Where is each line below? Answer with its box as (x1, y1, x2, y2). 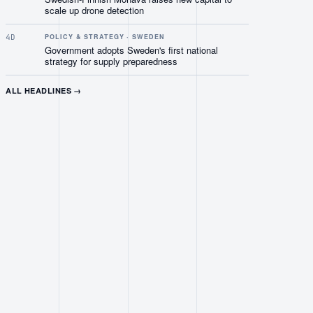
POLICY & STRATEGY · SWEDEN (45, 32, 165, 41)
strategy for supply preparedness (45, 54, 178, 68)
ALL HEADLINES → (6, 85, 82, 96)
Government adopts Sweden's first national (45, 43, 219, 57)
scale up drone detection (45, 3, 145, 17)
